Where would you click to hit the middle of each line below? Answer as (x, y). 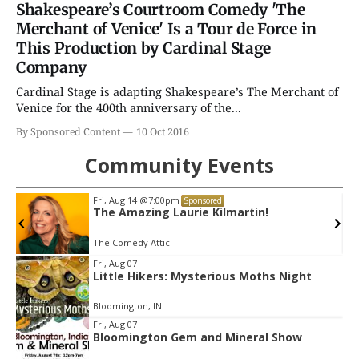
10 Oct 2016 (163, 132)
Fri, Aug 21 (131, 200)
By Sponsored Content (68, 132)
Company (52, 68)
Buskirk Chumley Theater (162, 243)
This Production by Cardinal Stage (144, 48)
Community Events (179, 165)
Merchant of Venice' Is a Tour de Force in (167, 29)
